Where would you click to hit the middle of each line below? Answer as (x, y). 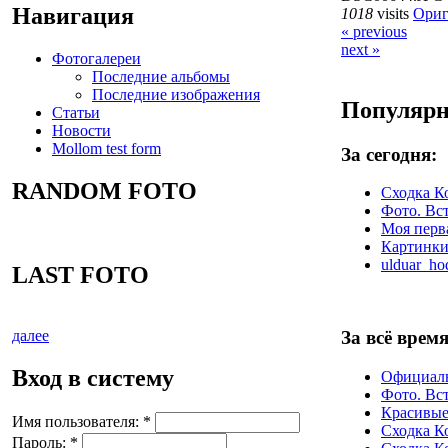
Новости (81, 130)
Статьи (76, 112)
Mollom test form (106, 148)
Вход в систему (93, 378)
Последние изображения (176, 94)
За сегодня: (389, 154)
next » (360, 49)
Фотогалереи (96, 58)
